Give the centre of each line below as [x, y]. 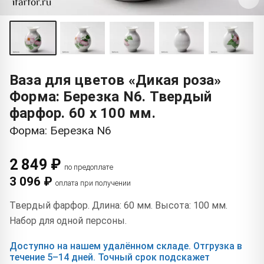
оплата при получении [93, 183]
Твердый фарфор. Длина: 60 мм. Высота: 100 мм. [118, 206]
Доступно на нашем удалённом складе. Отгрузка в [126, 246]
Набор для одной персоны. [68, 221]
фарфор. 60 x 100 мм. [82, 113]
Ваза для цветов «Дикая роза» [115, 80]
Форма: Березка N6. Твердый [111, 97]
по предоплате [89, 167]
